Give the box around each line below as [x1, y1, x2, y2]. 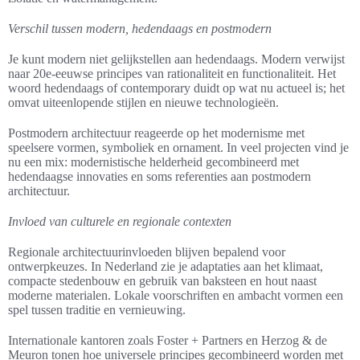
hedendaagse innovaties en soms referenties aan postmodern [8, 170, 311, 184]
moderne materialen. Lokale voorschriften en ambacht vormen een [8, 288, 343, 303]
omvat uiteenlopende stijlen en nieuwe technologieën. [8, 96, 279, 110]
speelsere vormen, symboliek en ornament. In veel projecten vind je [8, 141, 349, 155]
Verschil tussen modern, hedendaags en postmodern [8, 22, 272, 36]
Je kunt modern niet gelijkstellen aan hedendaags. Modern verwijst [8, 52, 345, 67]
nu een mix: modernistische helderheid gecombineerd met [8, 155, 299, 170]
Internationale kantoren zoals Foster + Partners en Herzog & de [8, 333, 327, 348]
